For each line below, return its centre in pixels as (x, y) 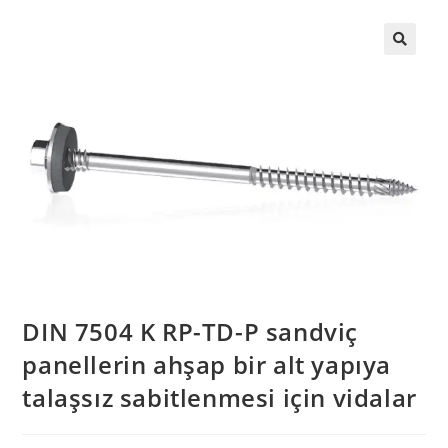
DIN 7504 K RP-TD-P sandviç (190, 332)
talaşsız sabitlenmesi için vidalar (219, 398)
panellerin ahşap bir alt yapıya (207, 365)
